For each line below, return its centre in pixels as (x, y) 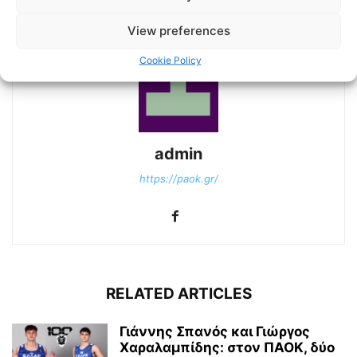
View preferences (178, 30)
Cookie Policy (170, 59)
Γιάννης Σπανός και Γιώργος (215, 331)
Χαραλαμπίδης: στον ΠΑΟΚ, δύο (227, 347)
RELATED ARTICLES (178, 293)
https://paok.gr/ (178, 178)
